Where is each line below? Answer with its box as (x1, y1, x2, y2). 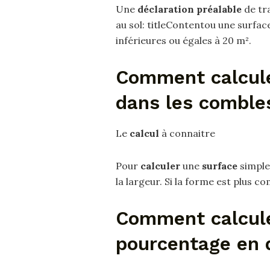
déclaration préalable (137, 2, 242, 15)
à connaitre (159, 127, 215, 139)
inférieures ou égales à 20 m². (116, 34, 251, 46)
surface (202, 159, 237, 172)
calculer (140, 159, 180, 172)
